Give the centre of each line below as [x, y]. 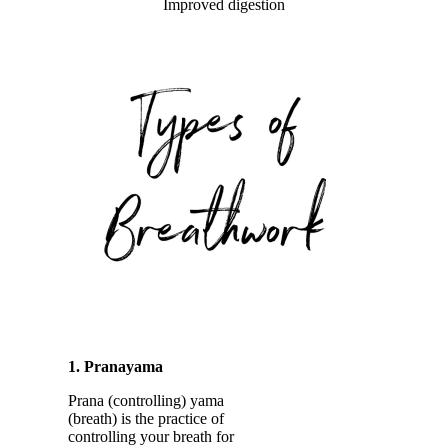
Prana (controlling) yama [146, 400]
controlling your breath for [151, 436]
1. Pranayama [115, 366]
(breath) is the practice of [146, 418]
